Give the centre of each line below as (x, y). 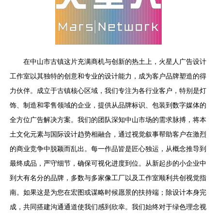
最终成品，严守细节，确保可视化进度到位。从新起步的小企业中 (108, 163)
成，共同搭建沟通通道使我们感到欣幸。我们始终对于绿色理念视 (108, 207)
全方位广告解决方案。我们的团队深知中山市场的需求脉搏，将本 (108, 120)
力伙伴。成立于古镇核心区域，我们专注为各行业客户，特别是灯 (108, 91)
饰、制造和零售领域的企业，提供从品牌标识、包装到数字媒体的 (108, 105)
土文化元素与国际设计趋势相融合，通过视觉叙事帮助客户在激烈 (108, 134)
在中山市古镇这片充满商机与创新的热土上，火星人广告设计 (115, 62)
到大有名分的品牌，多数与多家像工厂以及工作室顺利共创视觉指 (108, 178)
